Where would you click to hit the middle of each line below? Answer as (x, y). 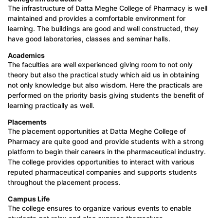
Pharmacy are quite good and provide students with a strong (106, 142)
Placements (27, 122)
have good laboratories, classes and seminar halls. (89, 39)
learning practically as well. (51, 106)
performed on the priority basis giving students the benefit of (106, 95)
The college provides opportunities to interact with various (101, 162)
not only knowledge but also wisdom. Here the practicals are (105, 85)
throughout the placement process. (64, 182)
